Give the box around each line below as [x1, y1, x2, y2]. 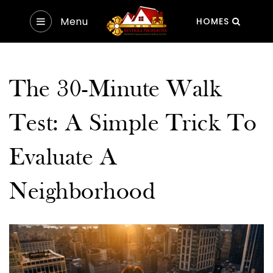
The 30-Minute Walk [9, 78, 222, 102]
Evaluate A [9, 146, 117, 171]
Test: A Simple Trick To [9, 112, 257, 136]
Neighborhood [9, 180, 155, 205]
